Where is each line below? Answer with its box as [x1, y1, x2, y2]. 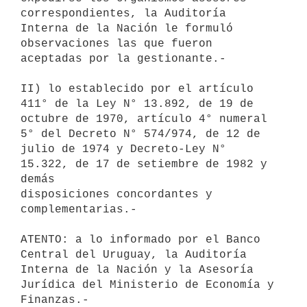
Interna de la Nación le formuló [21, 22, 233, 35]
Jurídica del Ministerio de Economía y [21, 278, 274, 291]
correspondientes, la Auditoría [21, 7, 226, 20]
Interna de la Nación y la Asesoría [21, 263, 254, 276]
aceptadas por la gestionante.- [21, 52, 226, 65]
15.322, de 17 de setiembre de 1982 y [21, 158, 267, 171]
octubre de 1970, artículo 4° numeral [21, 112, 267, 125]
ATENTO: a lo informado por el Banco [21, 233, 260, 246]
